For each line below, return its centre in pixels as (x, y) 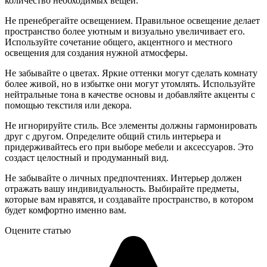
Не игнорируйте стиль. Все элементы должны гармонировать (131, 125)
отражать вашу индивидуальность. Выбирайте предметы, (122, 188)
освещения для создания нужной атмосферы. (96, 52)
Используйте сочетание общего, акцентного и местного (119, 42)
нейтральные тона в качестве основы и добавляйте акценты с (130, 94)
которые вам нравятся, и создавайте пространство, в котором (129, 199)
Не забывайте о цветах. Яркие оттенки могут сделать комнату (131, 73)
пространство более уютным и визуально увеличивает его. (125, 31)
